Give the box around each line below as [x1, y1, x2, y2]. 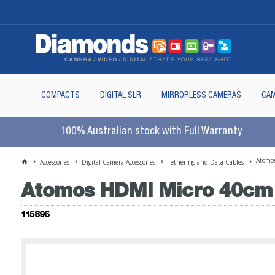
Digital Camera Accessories [82, 157, 156, 166]
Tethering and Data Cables [168, 157, 244, 166]
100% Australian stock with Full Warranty [60, 126, 242, 137]
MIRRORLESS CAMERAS [161, 91, 241, 100]
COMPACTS [41, 91, 80, 100]
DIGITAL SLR [99, 91, 141, 100]
